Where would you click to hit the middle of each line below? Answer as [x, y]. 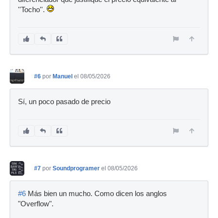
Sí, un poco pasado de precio [64, 102]
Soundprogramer [76, 169]
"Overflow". [36, 204]
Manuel [63, 77]
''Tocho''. [32, 10]
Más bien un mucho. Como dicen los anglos [96, 194]
